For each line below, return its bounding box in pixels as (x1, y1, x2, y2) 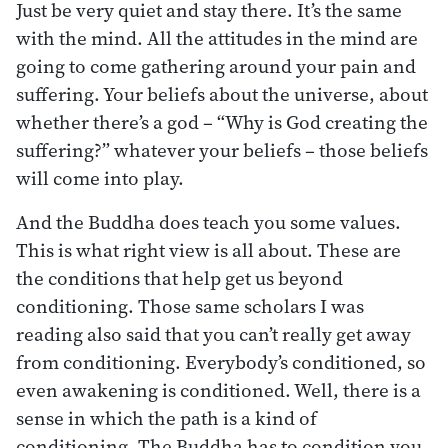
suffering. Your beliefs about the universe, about (16, 80, 428, 107)
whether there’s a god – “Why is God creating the (16, 108, 428, 135)
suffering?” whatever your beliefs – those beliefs (16, 136, 428, 163)
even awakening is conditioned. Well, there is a (16, 376, 421, 403)
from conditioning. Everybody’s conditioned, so (16, 348, 426, 375)
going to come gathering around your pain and (16, 52, 416, 79)
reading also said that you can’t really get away (16, 320, 411, 347)
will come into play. (16, 164, 184, 191)
